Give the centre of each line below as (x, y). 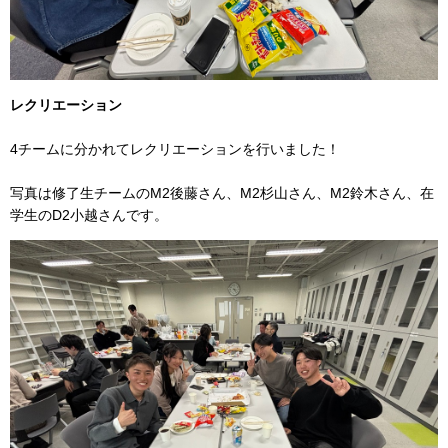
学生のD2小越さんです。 (89, 214)
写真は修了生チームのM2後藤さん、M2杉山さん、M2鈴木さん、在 (222, 192)
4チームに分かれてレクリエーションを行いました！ (175, 148)
